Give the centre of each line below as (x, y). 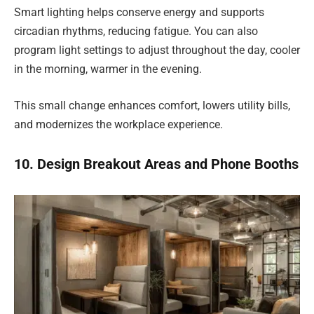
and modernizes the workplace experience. (118, 124)
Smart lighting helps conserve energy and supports (139, 13)
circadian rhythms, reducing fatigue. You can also (136, 32)
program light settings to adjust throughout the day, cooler (157, 50)
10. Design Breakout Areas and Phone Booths (156, 164)
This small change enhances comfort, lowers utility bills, (152, 105)
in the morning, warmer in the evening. (108, 69)
